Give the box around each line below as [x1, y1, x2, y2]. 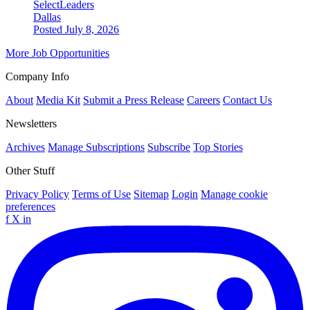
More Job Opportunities [6, 46, 109, 59]
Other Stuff [6, 164, 55, 176]
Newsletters [6, 117, 57, 129]
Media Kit [36, 93, 80, 106]
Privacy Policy [6, 188, 69, 200]
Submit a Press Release [83, 93, 184, 106]
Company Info [6, 70, 69, 82]
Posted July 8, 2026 [33, 23, 119, 35]
